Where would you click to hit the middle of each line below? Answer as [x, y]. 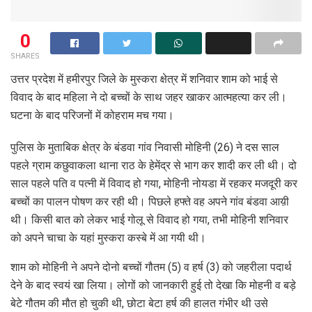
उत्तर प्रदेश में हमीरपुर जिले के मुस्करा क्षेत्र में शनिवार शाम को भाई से [144, 79]
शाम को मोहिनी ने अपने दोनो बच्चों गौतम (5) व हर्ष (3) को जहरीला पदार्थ [151, 267]
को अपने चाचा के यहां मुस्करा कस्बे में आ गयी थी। [108, 237]
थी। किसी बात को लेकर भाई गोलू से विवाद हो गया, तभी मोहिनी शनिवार [149, 219]
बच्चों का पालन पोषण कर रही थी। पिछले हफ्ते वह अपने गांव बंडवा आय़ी [150, 201]
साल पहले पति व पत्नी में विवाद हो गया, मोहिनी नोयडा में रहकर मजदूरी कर [154, 183]
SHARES [25, 56]
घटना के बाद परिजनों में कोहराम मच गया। [92, 115]
